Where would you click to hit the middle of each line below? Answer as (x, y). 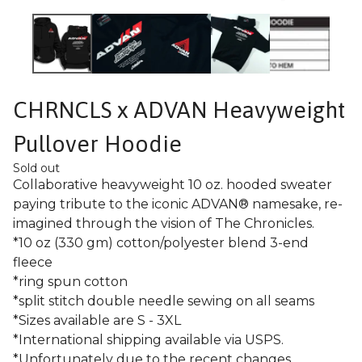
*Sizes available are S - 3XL (97, 320)
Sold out (36, 168)
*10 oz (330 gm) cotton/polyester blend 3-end (161, 242)
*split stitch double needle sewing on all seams (164, 301)
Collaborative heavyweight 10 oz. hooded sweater (173, 184)
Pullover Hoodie (97, 143)
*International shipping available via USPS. (148, 339)
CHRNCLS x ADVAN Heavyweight (179, 109)
